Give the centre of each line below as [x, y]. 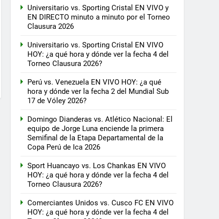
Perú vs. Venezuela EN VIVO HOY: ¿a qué [94, 82]
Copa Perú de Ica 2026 [64, 147]
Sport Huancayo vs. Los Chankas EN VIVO [97, 166]
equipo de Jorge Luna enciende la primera [96, 129]
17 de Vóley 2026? [57, 101]
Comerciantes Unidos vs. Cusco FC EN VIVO [100, 203]
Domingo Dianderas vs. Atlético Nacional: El [100, 120]
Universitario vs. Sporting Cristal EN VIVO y [98, 8]
